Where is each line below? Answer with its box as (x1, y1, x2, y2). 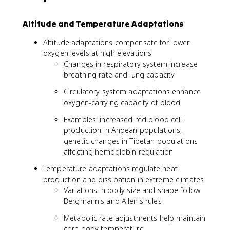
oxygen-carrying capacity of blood (64, 98, 181, 107)
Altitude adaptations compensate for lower (43, 37, 190, 47)
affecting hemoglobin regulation (64, 147, 174, 157)
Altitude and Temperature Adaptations (23, 18, 183, 29)
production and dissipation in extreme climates (43, 175, 204, 184)
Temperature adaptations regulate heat (43, 164, 178, 174)
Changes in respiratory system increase (64, 59, 198, 69)
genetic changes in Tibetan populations (64, 136, 198, 146)
